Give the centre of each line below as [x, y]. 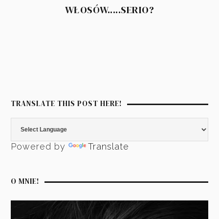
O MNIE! [25, 181]
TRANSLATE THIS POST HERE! [67, 104]
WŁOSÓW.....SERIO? [109, 10]
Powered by [40, 147]
